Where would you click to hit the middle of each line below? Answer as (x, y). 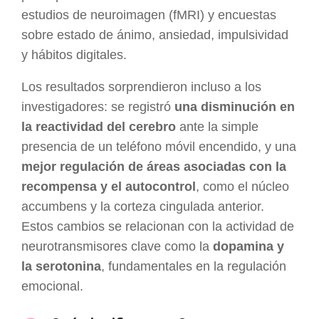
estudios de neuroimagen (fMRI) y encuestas (149, 15)
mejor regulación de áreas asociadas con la (154, 167)
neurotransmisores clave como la (117, 247)
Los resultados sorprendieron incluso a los (141, 87)
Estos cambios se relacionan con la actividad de (158, 227)
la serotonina (61, 267)
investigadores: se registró (98, 107)
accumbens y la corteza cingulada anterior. (143, 207)
